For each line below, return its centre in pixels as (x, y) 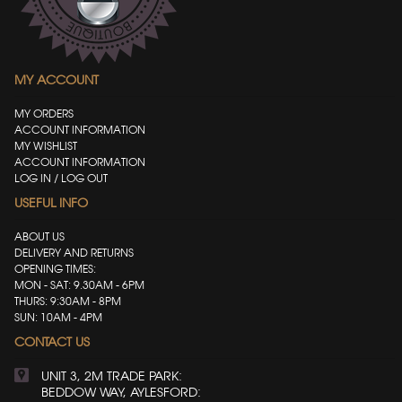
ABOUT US (40, 236)
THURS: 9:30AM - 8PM (68, 301)
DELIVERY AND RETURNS (74, 252)
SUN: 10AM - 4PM (66, 317)
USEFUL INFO (52, 202)
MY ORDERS (44, 113)
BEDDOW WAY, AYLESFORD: (122, 392)
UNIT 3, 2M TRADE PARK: (112, 376)
